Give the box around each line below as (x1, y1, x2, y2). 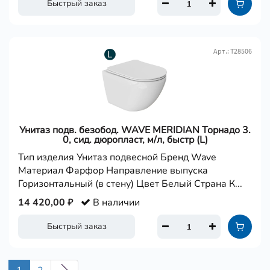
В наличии (90, 196, 140, 209)
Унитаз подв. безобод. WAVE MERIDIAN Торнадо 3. (19, 124, 251, 137)
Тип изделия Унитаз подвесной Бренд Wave (18, 151, 216, 164)
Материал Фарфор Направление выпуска (18, 164, 208, 177)
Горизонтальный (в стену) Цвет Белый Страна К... (18, 177, 242, 190)
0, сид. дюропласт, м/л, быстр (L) (62, 133, 208, 146)
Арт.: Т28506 (213, 46, 252, 55)
